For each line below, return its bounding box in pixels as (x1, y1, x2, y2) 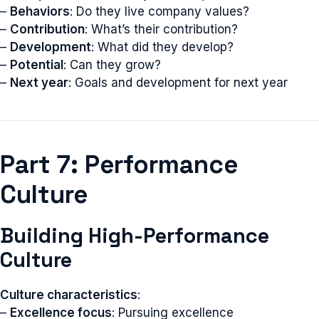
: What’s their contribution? (85, 22, 238, 36)
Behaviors (10, 4, 70, 19)
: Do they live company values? (70, 4, 249, 19)
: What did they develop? (91, 40, 234, 54)
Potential (10, 58, 63, 72)
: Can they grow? (63, 58, 161, 72)
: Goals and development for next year (68, 75, 288, 90)
